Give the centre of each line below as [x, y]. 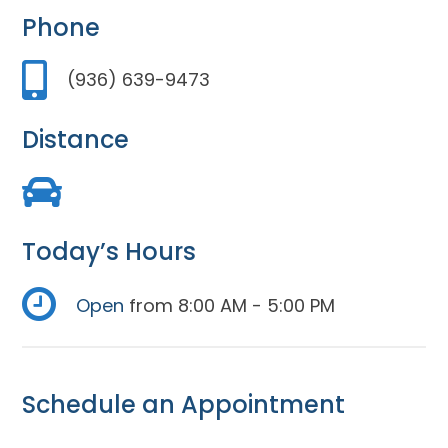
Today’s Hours [109, 251]
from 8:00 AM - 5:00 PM [230, 305]
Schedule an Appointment [184, 404]
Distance [76, 139]
